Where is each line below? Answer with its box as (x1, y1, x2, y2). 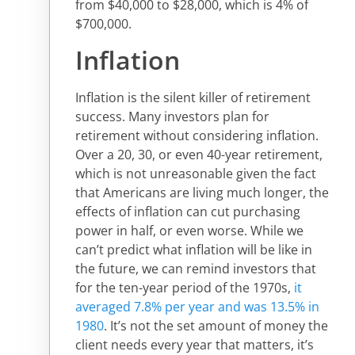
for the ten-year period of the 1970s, (75, 278, 294, 296)
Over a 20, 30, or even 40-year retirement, (75, 145, 323, 163)
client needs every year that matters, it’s (75, 335, 314, 353)
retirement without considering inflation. (75, 126, 319, 144)
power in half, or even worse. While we (75, 221, 303, 239)
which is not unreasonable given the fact (75, 164, 316, 182)
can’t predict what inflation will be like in (75, 240, 312, 258)
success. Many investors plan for (75, 107, 269, 125)
